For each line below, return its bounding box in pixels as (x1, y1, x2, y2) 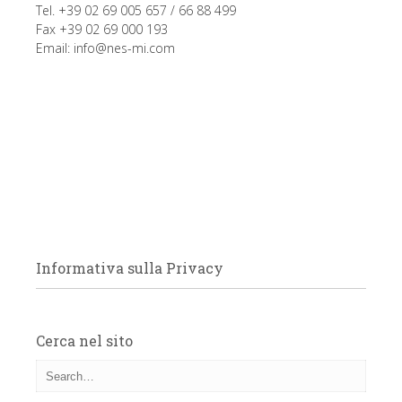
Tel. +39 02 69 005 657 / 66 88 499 (36, 2, 236, 20)
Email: (36, 39, 74, 57)
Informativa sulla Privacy (36, 258, 223, 278)
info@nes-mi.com (74, 39, 175, 57)
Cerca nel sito (36, 330, 133, 350)
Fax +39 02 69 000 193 (36, 21, 168, 39)
